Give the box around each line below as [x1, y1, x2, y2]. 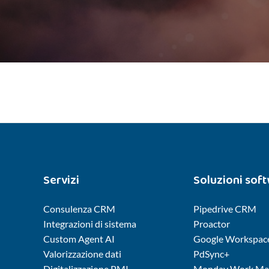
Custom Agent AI [43, 233, 115, 244]
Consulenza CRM [43, 203, 115, 214]
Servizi [43, 171, 79, 190]
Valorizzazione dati [43, 248, 121, 259]
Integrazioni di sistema [43, 218, 136, 229]
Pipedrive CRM [193, 203, 256, 214]
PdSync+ [193, 248, 229, 259]
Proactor [193, 218, 230, 229]
